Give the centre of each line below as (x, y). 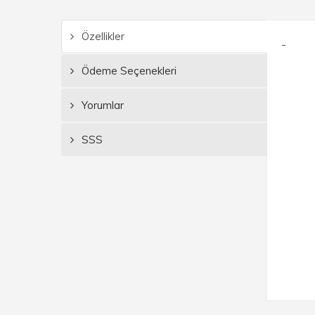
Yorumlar (101, 105)
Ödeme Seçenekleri (128, 71)
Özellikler (102, 36)
